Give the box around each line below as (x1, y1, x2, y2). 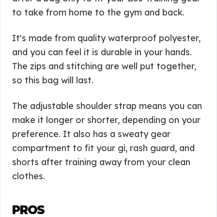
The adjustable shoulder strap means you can (12, 100, 202, 111)
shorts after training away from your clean (12, 156, 190, 168)
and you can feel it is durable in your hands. (12, 46, 192, 58)
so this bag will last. (12, 75, 93, 86)
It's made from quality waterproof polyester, (12, 32, 201, 44)
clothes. (12, 170, 45, 182)
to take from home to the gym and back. (12, 7, 185, 18)
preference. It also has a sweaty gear (12, 128, 170, 139)
